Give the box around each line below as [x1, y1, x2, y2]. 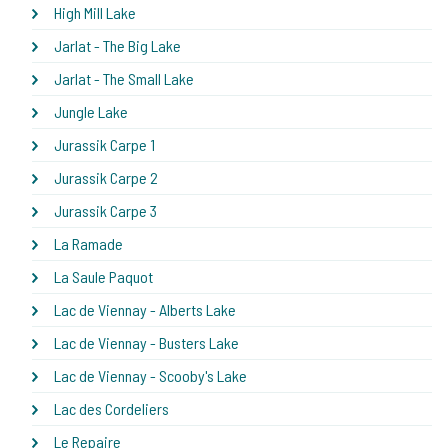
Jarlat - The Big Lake [54, 35, 181, 55]
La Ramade [54, 233, 123, 253]
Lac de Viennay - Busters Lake [54, 332, 239, 352]
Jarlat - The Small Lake [54, 68, 194, 88]
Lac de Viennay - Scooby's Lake [54, 365, 247, 385]
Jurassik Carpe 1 [54, 134, 155, 154]
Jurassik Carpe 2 [54, 167, 158, 187]
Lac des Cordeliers [54, 398, 169, 418]
